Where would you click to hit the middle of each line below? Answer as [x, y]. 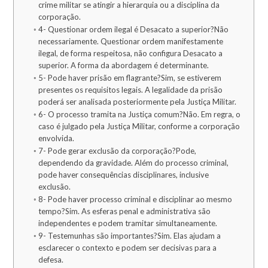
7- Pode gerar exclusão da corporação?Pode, [117, 151]
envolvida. [56, 138]
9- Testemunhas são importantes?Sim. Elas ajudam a [129, 236]
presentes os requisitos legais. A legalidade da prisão [130, 90]
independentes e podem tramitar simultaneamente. [127, 223]
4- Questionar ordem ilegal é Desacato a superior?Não [133, 30]
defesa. [51, 260]
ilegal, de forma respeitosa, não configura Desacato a [130, 54]
